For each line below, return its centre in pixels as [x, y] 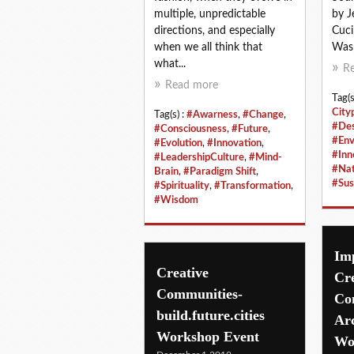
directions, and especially [215, 30]
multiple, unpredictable [210, 14]
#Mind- [265, 157]
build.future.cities [211, 315]
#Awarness [212, 114]
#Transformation [252, 185]
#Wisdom [176, 200]
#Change [263, 114]
